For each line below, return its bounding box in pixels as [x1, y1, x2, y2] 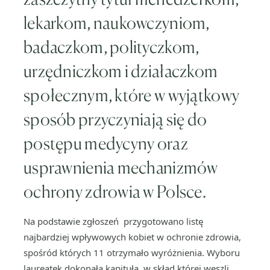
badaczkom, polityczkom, [24, 37, 199, 57]
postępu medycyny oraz [24, 133, 188, 154]
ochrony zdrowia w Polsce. [24, 181, 206, 202]
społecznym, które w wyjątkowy [24, 85, 240, 105]
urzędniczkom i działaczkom [24, 61, 218, 81]
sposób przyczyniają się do [24, 109, 207, 130]
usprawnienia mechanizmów [24, 157, 218, 178]
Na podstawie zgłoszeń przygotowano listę [24, 215, 203, 227]
